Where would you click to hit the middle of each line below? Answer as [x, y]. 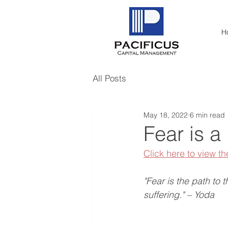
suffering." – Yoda [179, 195]
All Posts [109, 78]
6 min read [207, 115]
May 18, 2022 [166, 115]
